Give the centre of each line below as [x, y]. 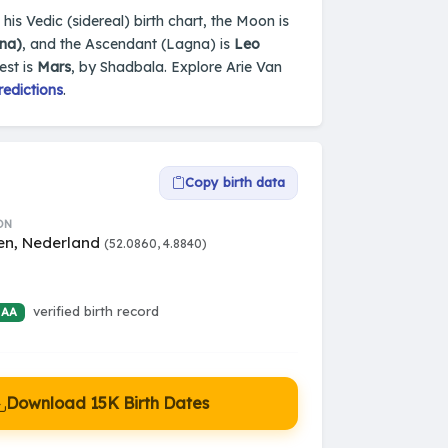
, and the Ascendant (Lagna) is [128, 43]
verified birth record [95, 311]
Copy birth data [235, 182]
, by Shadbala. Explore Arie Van [176, 66]
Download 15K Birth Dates [107, 402]
